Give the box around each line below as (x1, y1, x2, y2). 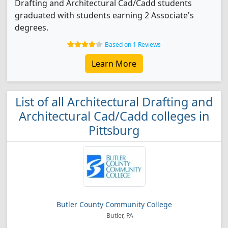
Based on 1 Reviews (105, 40, 161, 49)
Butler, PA (104, 211, 133, 220)
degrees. (15, 22, 48, 33)
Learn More (92, 58, 136, 69)
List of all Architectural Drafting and (15, 94, 213, 110)
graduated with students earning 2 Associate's (15, 10, 194, 21)
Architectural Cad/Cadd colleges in (18, 108, 210, 124)
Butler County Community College (56, 199, 172, 209)
